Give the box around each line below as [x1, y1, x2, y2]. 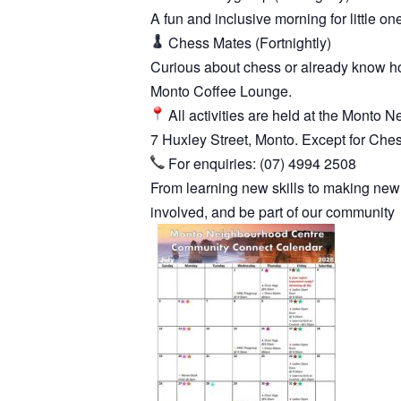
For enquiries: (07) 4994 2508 [165, 152, 356, 174]
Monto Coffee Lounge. [150, 80, 292, 101]
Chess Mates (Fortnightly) [165, 31, 331, 53]
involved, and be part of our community [150, 200, 395, 222]
